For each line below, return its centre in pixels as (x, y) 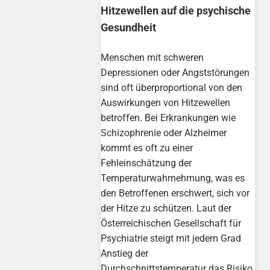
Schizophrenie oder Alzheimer (164, 133)
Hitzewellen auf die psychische (176, 10)
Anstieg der (125, 254)
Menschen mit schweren (152, 58)
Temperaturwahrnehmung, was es (173, 178)
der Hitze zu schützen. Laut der (166, 209)
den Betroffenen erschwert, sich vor (175, 193)
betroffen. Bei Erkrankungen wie (168, 118)
